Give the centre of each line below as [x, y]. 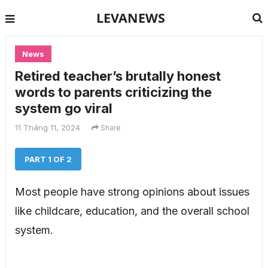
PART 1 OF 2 [48, 159]
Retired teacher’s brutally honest [118, 76]
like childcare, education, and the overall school [132, 211]
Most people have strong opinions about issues [132, 192]
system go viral [63, 108]
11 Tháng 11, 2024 [47, 127]
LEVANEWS [131, 18]
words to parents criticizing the [113, 92]
